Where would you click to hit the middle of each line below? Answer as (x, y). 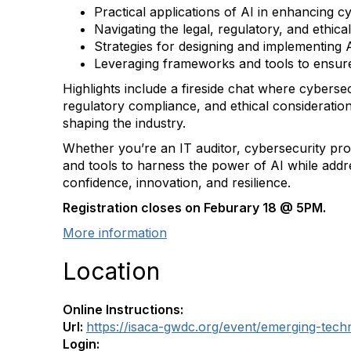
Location (111, 271)
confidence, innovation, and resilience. (177, 183)
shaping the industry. (124, 123)
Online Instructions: (123, 309)
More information (115, 233)
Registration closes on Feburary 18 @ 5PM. (194, 208)
